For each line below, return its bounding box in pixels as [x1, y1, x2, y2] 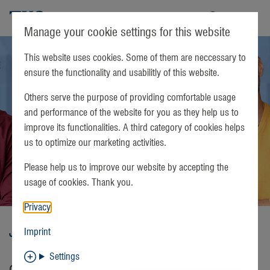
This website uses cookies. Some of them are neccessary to [24, 53, 246, 63]
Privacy [24, 202, 51, 212]
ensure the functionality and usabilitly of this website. [24, 68, 224, 78]
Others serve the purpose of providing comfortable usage [24, 93, 236, 102]
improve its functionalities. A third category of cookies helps [24, 123, 245, 133]
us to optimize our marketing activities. [24, 138, 171, 148]
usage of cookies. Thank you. [24, 178, 133, 187]
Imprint [24, 227, 51, 237]
